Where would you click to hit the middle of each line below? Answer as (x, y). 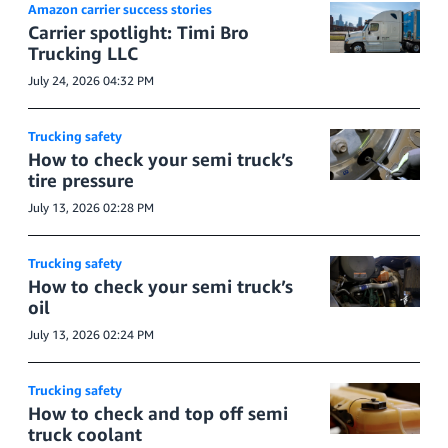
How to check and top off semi (158, 413)
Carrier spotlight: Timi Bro (138, 32)
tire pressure (81, 180)
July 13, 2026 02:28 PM (91, 207)
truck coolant (85, 434)
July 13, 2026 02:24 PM (91, 334)
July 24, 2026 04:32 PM (91, 80)
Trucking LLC (83, 53)
